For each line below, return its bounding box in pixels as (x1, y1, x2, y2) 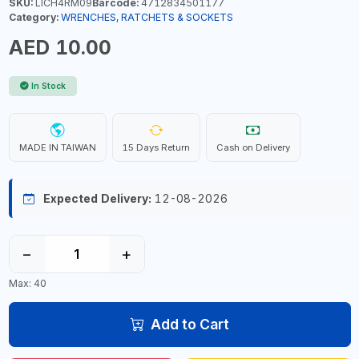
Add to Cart (150, 315, 229, 333)
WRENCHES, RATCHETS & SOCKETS (60, 11, 233, 23)
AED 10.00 (8, 35, 111, 59)
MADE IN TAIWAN (18, 142, 96, 153)
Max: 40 (8, 276, 46, 289)
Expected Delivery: (42, 192, 151, 205)
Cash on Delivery (216, 142, 290, 153)
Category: (8, 11, 58, 23)
